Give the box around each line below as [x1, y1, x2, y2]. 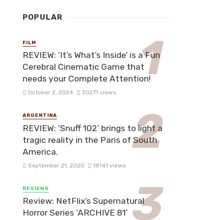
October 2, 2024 [27, 89, 73, 96]
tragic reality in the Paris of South [23, 135, 157, 145]
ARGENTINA [23, 112, 57, 119]
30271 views [82, 89, 116, 96]
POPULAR [23, 13, 63, 22]
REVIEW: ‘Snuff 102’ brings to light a [23, 123, 163, 133]
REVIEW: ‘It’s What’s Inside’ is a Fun [23, 50, 160, 60]
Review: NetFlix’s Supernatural [23, 196, 144, 206]
